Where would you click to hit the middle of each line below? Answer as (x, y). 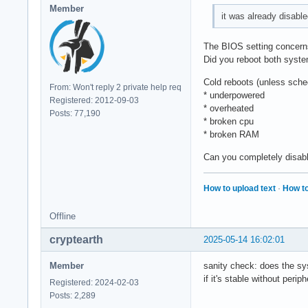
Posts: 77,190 (75, 114)
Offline (63, 216)
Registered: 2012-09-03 (94, 101)
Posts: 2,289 (73, 295)
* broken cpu (229, 121)
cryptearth (76, 239)
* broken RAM (231, 134)
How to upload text (240, 188)
